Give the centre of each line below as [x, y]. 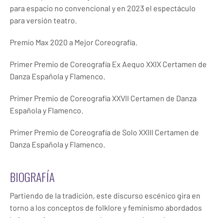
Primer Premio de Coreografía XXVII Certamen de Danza [103, 98]
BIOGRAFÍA [32, 176]
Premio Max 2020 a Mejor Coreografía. [73, 42]
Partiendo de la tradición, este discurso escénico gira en [105, 195]
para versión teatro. [43, 20]
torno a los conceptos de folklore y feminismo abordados [106, 207]
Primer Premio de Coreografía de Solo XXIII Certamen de [104, 132]
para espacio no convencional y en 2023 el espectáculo [103, 8]
